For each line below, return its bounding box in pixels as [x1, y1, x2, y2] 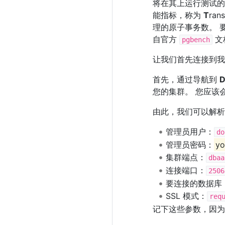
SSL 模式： [165, 191, 207, 201]
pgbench [182, 36, 210, 44]
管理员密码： [165, 139, 214, 150]
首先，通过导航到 [153, 74, 219, 85]
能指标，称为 [153, 10, 203, 21]
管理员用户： [165, 127, 214, 137]
